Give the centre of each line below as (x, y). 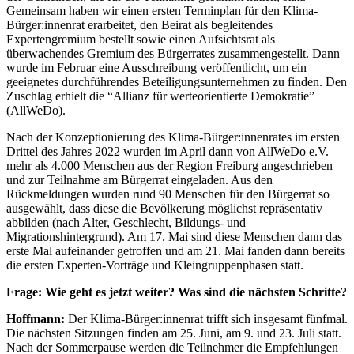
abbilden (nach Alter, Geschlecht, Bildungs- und (126, 222)
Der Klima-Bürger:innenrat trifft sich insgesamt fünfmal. (206, 318)
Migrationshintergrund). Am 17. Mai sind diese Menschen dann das (174, 236)
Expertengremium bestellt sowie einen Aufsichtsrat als (141, 39)
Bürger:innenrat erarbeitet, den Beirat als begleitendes (139, 24)
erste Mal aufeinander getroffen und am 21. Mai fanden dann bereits (175, 250)
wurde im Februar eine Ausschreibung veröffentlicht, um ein (156, 67)
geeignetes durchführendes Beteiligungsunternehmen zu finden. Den (177, 81)
